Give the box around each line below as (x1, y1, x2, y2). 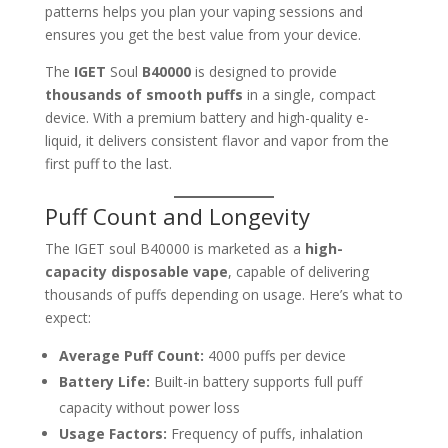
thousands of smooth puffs (44, 85, 243, 105)
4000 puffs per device (203, 346, 346, 366)
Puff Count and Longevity (44, 201, 310, 232)
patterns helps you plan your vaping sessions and (44, 2, 363, 22)
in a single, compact (242, 85, 376, 105)
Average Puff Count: (58, 346, 204, 366)
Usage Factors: (58, 424, 167, 444)
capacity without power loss (58, 398, 240, 418)
